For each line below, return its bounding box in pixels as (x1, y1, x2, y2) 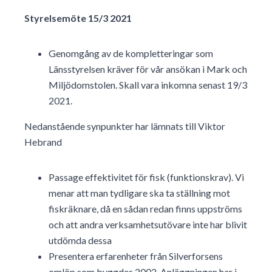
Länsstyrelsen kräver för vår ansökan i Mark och (49, 63, 247, 75)
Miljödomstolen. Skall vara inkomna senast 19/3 (49, 79, 247, 91)
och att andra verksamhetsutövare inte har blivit (49, 219, 247, 231)
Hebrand (24, 136, 62, 148)
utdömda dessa (49, 234, 112, 246)
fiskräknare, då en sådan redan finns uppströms (49, 203, 242, 215)
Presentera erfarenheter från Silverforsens (49, 250, 223, 262)
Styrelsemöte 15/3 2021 (24, 12, 132, 24)
